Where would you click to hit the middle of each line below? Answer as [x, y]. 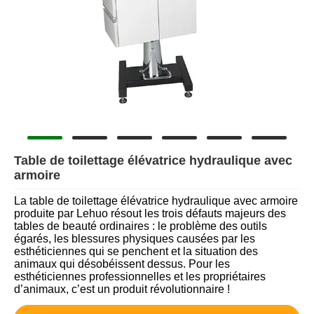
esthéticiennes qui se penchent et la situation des [136, 252]
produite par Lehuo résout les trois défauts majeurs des [150, 214]
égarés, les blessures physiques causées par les [135, 239]
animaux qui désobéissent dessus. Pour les [122, 264]
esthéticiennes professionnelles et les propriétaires [140, 277]
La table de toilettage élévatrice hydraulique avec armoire [156, 201]
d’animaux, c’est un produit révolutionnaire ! [122, 289]
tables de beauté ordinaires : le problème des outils [141, 226]
